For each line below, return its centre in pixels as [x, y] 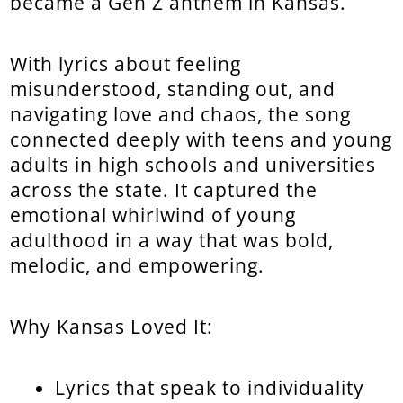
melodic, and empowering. [138, 265]
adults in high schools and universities [193, 164]
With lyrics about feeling [126, 63]
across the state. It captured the [164, 189]
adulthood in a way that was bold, [172, 240]
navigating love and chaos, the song [181, 114]
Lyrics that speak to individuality [210, 387]
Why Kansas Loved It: [112, 326]
